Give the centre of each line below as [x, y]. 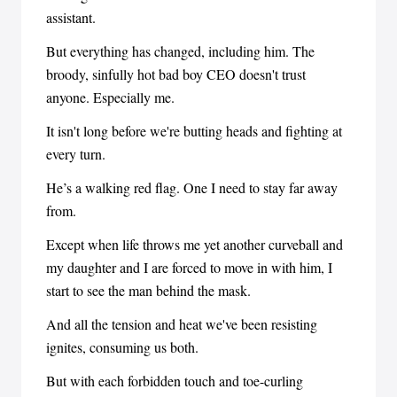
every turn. [76, 154]
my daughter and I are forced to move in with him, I [189, 267]
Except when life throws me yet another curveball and [195, 244]
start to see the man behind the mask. [148, 290]
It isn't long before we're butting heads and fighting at [194, 131]
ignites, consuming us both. [122, 347]
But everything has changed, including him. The [180, 51]
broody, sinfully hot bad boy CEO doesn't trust [176, 74]
